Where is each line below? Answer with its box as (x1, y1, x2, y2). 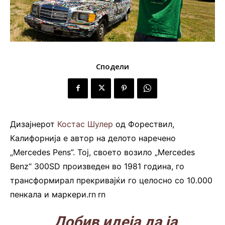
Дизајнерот (10, 119, 57, 129)
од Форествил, (113, 119, 174, 129)
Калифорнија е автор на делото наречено (10, 133, 176, 143)
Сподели (96, 61, 129, 71)
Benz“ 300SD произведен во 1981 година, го (10, 161, 184, 171)
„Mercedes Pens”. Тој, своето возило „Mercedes (10, 147, 195, 157)
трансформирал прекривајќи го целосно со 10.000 (10, 175, 212, 185)
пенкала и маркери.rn (10, 189, 96, 199)
